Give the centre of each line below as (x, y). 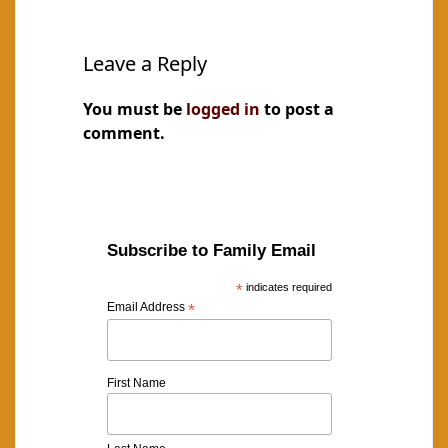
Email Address (147, 307)
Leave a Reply (144, 63)
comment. (123, 132)
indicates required (288, 287)
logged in (222, 108)
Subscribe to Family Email (211, 250)
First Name (136, 383)
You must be (134, 108)
